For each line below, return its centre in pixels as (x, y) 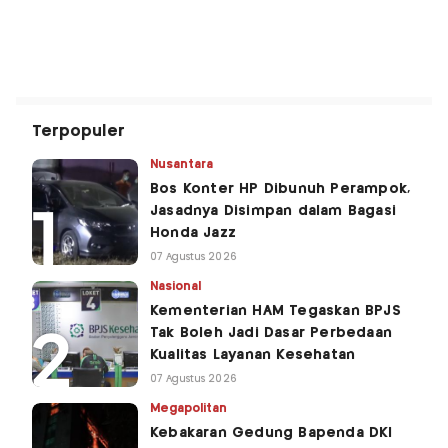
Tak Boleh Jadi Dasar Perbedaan (271, 332)
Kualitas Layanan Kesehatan (253, 354)
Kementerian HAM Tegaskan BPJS (275, 310)
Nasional (176, 286)
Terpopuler (78, 131)
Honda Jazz (193, 232)
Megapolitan (189, 408)
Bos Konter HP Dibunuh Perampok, (280, 188)
